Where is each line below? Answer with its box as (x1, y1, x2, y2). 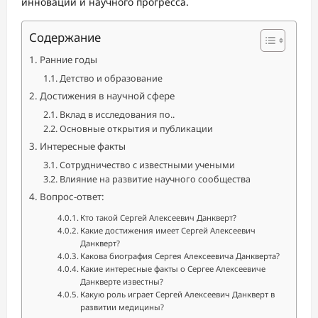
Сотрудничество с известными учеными (59, 158, 235, 171)
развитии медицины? (80, 302, 165, 312)
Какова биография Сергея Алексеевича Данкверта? (80, 251, 280, 261)
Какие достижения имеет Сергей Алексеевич (80, 225, 256, 236)
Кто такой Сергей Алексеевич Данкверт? (80, 212, 237, 223)
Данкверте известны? (80, 276, 164, 287)
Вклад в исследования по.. (59, 108, 175, 121)
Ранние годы (39, 53, 97, 66)
